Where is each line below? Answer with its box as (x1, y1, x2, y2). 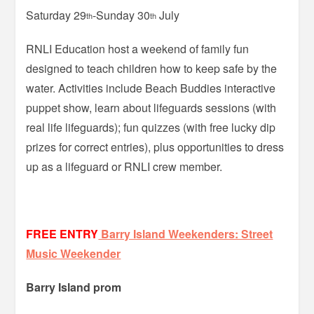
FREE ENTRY (26, 225, 99, 242)
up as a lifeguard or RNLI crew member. (26, 158, 223, 175)
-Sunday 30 (93, 6, 151, 23)
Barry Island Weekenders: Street (98, 225, 273, 242)
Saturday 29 (26, 6, 87, 23)
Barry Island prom (26, 278, 122, 295)
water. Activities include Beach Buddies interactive (26, 79, 276, 96)
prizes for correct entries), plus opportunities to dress (26, 138, 285, 155)
